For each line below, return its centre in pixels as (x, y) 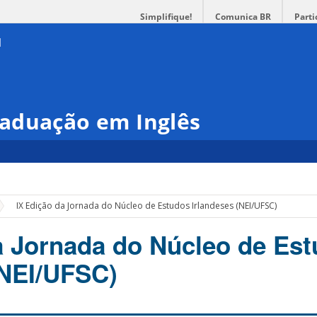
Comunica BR (243, 17)
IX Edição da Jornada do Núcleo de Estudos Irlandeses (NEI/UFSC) (147, 206)
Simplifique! (166, 17)
